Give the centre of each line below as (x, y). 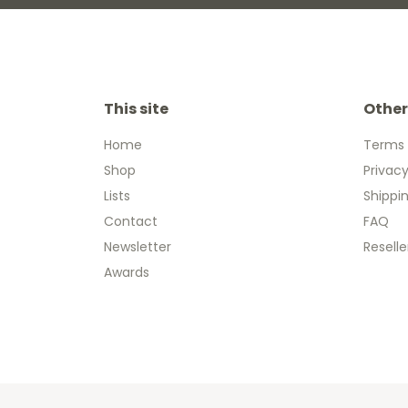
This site (136, 109)
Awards (127, 273)
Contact (131, 222)
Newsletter (138, 247)
